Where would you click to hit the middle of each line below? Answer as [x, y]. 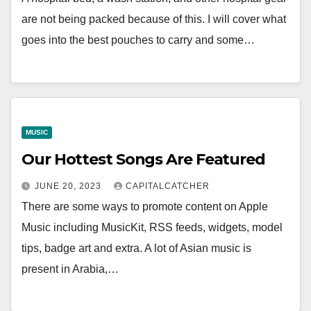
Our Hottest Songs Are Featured [143, 159]
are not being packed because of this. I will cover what [154, 19]
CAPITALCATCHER [168, 186]
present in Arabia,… [70, 269]
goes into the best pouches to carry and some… [138, 40]
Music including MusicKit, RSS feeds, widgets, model [152, 227]
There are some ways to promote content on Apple [145, 206]
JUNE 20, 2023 [69, 186]
